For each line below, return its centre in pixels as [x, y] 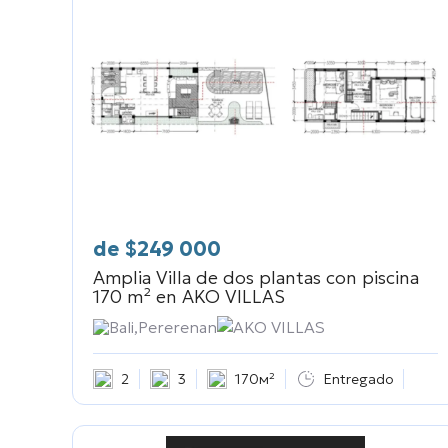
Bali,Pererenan [163, 327]
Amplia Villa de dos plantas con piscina [256, 278]
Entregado [358, 378]
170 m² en [135, 297]
